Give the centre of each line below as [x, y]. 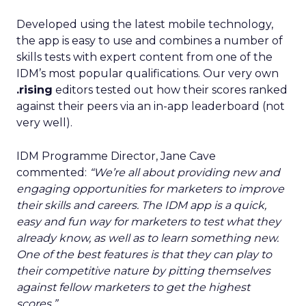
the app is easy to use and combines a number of [150, 41]
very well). [44, 123]
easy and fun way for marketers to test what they [149, 222]
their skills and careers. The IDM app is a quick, [141, 205]
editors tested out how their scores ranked [170, 90]
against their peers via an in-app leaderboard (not [151, 106]
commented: [53, 172]
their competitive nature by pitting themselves [143, 271]
